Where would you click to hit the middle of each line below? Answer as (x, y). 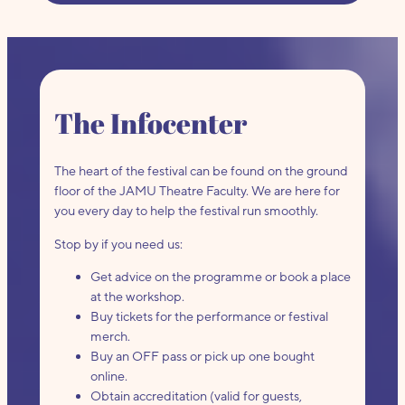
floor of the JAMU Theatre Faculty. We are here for (197, 191)
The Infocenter (150, 122)
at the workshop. (137, 297)
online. (108, 376)
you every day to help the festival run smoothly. (186, 211)
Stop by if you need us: (118, 243)
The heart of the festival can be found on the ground (201, 171)
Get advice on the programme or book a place (220, 277)
